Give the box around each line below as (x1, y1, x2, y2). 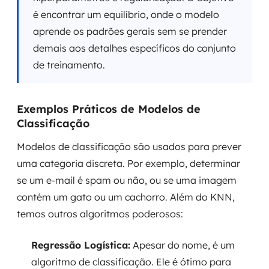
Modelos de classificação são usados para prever (17, 141, 241, 153)
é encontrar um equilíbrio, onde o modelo (33, 8, 219, 20)
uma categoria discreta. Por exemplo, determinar (17, 157, 240, 169)
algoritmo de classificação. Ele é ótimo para (31, 256, 231, 268)
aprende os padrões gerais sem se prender (33, 25, 227, 37)
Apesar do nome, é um (130, 239, 235, 251)
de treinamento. (33, 59, 105, 71)
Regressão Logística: (31, 239, 130, 251)
